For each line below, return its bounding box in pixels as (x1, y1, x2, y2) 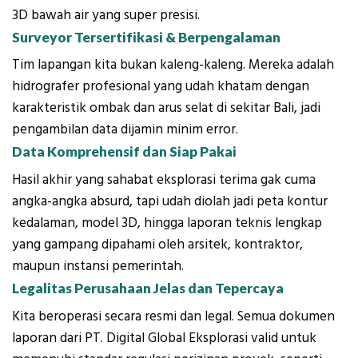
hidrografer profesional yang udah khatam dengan (12, 77, 309, 97)
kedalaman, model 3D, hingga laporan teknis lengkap (12, 213, 322, 233)
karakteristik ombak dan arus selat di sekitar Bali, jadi (12, 98, 320, 118)
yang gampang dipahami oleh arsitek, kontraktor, (12, 235, 303, 255)
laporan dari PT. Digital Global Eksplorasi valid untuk (12, 328, 316, 348)
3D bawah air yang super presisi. (12, 5, 200, 25)
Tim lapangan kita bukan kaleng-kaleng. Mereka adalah (12, 55, 334, 75)
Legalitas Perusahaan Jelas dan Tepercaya (12, 280, 284, 297)
